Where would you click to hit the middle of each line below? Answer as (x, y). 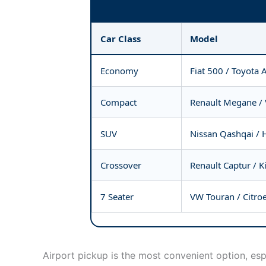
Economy (119, 71)
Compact (118, 102)
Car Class (121, 39)
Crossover (121, 165)
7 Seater (117, 197)
